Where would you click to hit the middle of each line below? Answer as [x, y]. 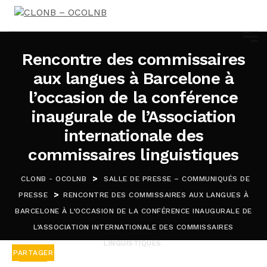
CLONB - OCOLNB [54, 178]
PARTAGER [33, 253]
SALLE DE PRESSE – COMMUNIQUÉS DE [177, 178]
